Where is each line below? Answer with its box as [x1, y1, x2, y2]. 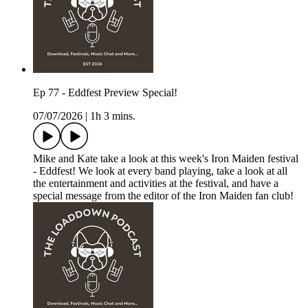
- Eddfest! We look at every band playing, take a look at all [33, 165, 287, 177]
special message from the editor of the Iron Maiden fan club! [33, 190, 294, 202]
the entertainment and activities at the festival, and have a [33, 177, 278, 190]
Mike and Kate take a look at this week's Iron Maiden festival [33, 153, 298, 165]
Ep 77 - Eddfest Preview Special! [33, 87, 177, 99]
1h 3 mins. [90, 110, 135, 122]
